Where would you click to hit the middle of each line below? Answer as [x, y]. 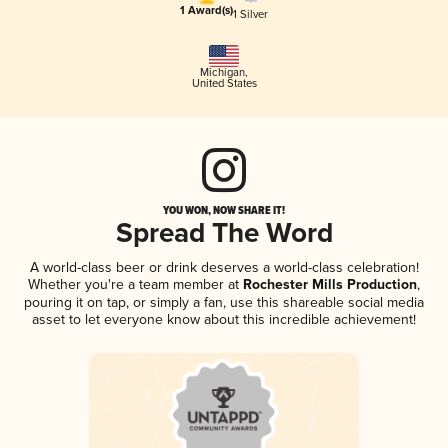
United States [224, 84]
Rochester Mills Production [328, 285]
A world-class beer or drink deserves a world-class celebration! [224, 268]
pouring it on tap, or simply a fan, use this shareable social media [224, 303]
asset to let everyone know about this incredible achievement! [224, 320]
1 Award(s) [206, 11]
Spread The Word [224, 235]
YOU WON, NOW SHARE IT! [224, 210]
